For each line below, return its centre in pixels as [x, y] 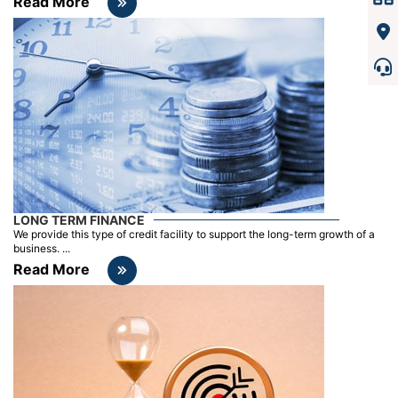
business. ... [42, 248]
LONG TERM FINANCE [79, 219]
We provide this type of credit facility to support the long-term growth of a [194, 234]
